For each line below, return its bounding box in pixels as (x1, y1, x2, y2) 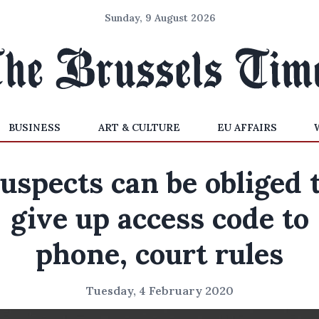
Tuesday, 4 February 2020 (85, 283, 234, 298)
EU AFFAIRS (216, 121, 277, 134)
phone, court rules (36, 236, 283, 272)
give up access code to (10, 200, 309, 236)
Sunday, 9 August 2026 (104, 11, 215, 24)
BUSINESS (9, 121, 61, 134)
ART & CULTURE (98, 121, 180, 134)
